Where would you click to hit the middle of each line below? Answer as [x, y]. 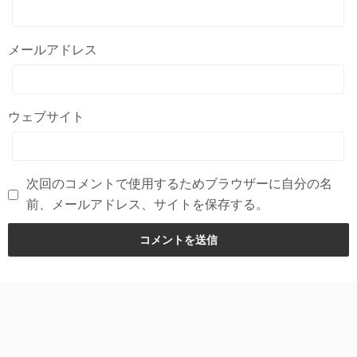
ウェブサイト [46, 117]
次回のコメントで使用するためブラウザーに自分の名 [179, 184]
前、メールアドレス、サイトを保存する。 [147, 205]
